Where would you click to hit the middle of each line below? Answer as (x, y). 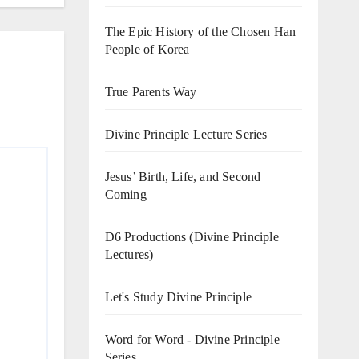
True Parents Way (151, 91)
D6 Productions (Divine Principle (192, 236)
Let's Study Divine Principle (178, 296)
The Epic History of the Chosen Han (200, 31)
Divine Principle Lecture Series (186, 134)
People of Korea (147, 49)
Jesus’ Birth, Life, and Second (183, 176)
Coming (125, 194)
